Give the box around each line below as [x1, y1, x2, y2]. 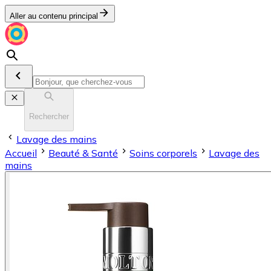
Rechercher [29, 112, 69, 122]
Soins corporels [129, 146, 197, 159]
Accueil [5, 146, 37, 159]
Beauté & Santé [48, 146, 118, 159]
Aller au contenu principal [10, 11, 98, 21]
